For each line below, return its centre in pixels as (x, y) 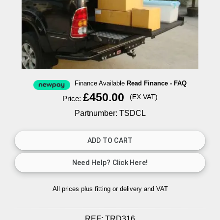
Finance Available (101, 84)
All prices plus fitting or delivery (98, 189)
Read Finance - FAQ (157, 84)
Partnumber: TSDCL (110, 113)
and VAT (156, 189)
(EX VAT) (144, 97)
